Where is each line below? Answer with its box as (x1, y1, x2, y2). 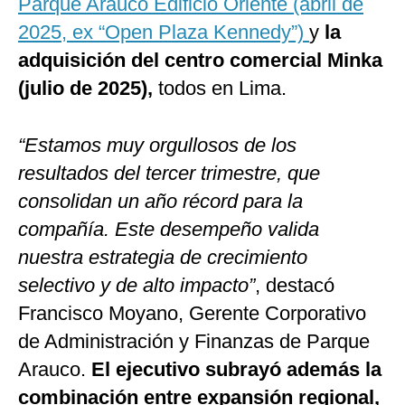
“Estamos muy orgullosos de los (18, 134, 297, 157)
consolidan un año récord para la (18, 190, 303, 213)
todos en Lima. (153, 77, 287, 100)
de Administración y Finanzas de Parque (18, 330, 370, 353)
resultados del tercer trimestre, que (18, 162, 320, 185)
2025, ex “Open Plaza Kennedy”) (18, 21, 309, 44)
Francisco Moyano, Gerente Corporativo (18, 302, 366, 325)
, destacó (255, 274, 334, 297)
